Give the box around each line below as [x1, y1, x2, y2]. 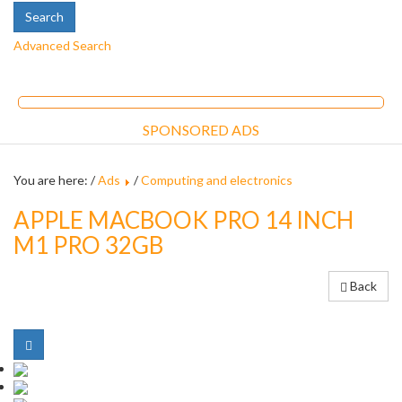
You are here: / [13, 172, 98, 188]
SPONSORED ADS [143, 121, 259, 138]
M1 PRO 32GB [13, 231, 163, 259]
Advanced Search [13, 38, 111, 53]
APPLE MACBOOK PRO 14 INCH [13, 205, 354, 234]
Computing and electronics [141, 172, 293, 188]
